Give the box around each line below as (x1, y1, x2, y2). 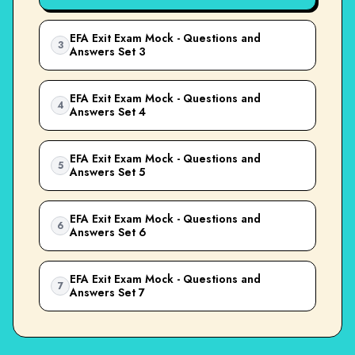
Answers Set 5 (70, 163, 145, 180)
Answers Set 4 (70, 103, 146, 120)
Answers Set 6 (70, 223, 147, 240)
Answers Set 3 (70, 43, 146, 59)
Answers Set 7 (70, 284, 145, 300)
